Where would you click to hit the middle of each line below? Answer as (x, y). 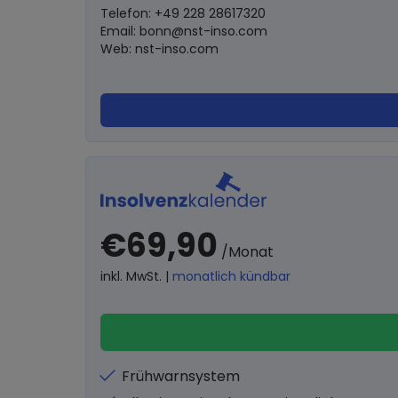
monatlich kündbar (231, 276)
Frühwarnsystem (181, 376)
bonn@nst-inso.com (203, 31)
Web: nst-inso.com (159, 49)
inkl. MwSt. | (136, 276)
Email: (120, 31)
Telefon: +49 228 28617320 (183, 13)
